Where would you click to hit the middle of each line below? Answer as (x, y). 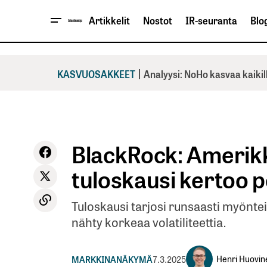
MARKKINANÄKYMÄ (112, 259)
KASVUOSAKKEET (96, 74)
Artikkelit (109, 21)
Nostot (158, 21)
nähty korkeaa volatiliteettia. (149, 222)
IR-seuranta (211, 21)
